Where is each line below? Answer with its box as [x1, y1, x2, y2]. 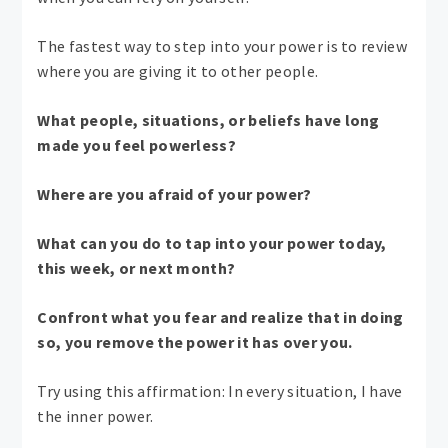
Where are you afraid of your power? [37, 183, 312, 204]
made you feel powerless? [37, 134, 237, 155]
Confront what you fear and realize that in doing [37, 306, 404, 327]
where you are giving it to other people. [37, 60, 319, 81]
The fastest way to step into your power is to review [37, 35, 408, 56]
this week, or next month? [37, 257, 236, 278]
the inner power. [37, 405, 154, 426]
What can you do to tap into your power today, [37, 232, 387, 253]
